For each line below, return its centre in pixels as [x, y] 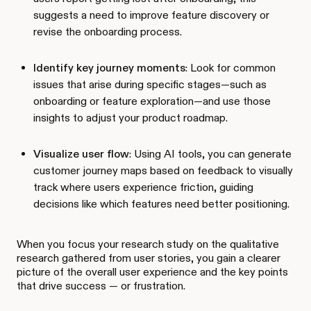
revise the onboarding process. [108, 31]
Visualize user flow [81, 153]
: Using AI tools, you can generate [210, 153]
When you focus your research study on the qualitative [148, 244]
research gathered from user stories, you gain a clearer [149, 258]
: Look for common [230, 67]
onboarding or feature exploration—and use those [152, 101]
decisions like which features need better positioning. [161, 203]
